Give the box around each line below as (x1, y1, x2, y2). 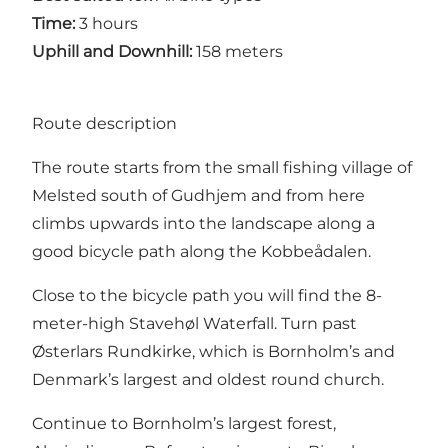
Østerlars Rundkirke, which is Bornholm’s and (32, 342, 395, 362)
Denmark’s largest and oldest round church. (32, 370, 384, 390)
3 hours (75, 14, 138, 34)
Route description (32, 114, 177, 134)
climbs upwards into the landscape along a (32, 214, 375, 234)
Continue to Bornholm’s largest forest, (32, 414, 336, 434)
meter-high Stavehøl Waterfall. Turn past (32, 314, 357, 334)
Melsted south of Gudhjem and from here (32, 186, 365, 206)
